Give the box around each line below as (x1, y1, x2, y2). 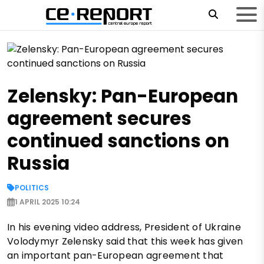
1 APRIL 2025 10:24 (15, 196, 80, 207)
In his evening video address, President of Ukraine (7, 220, 242, 234)
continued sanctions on (7, 127, 229, 154)
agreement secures (7, 105, 192, 131)
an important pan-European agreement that (7, 248, 224, 262)
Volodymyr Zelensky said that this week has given (7, 234, 243, 248)
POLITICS (15, 182, 49, 193)
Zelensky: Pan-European (7, 82, 238, 109)
